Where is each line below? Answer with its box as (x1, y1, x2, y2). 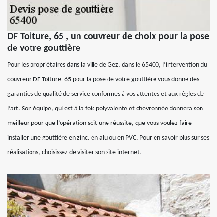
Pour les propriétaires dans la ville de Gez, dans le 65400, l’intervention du (7, 62, 207, 69)
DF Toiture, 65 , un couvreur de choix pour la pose (7, 32, 209, 42)
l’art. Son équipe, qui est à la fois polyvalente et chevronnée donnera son (7, 105, 203, 113)
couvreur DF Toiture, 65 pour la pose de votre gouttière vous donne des (7, 76, 199, 84)
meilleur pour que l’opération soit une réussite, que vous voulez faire (7, 120, 192, 127)
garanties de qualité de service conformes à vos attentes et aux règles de (7, 91, 204, 98)
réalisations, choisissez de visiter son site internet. (7, 149, 141, 156)
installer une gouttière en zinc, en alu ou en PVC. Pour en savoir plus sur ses (7, 134, 209, 142)
